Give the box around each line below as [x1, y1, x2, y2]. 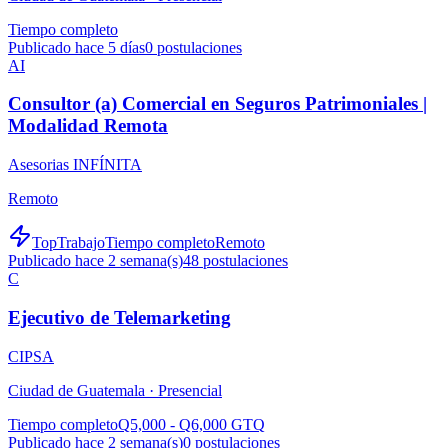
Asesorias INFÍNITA [8, 156, 142, 174]
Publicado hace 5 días [8, 38, 145, 56]
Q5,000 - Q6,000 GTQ [118, 415, 265, 433]
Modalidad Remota [8, 115, 168, 137]
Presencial [158, 381, 222, 399]
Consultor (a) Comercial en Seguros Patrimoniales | [8, 93, 427, 115]
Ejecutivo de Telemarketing [8, 306, 231, 328]
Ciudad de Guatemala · [8, 381, 158, 399]
